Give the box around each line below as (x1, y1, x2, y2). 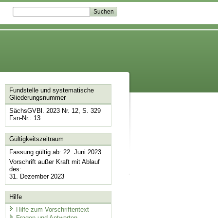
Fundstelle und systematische (9, 87, 94, 94)
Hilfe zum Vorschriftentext (16, 205, 89, 213)
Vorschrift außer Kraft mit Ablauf (9, 158, 100, 165)
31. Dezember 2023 (9, 172, 64, 180)
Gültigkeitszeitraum (9, 135, 64, 143)
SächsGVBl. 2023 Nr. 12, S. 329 (9, 107, 101, 115)
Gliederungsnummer (9, 94, 66, 102)
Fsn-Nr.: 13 (9, 114, 40, 122)
